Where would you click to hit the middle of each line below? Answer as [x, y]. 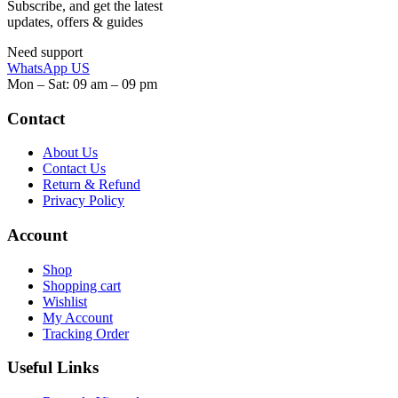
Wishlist [65, 301]
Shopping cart [82, 285]
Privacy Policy [84, 201]
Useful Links [53, 368]
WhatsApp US [48, 68]
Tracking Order [86, 333]
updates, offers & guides [77, 21]
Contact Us [74, 169]
